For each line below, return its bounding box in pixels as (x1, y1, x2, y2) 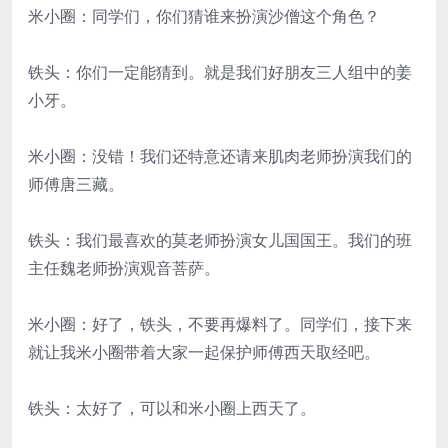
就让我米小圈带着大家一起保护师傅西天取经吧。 (28, 341, 380, 364)
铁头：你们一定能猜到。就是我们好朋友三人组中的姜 (28, 61, 412, 84)
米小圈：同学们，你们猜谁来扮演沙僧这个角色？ (28, 5, 380, 28)
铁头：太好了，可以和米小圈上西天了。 (28, 397, 316, 420)
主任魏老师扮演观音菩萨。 (28, 257, 220, 280)
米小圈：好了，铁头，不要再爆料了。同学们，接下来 (28, 313, 412, 336)
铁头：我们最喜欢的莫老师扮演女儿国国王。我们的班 (28, 229, 412, 252)
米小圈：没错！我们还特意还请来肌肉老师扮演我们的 (28, 145, 412, 168)
